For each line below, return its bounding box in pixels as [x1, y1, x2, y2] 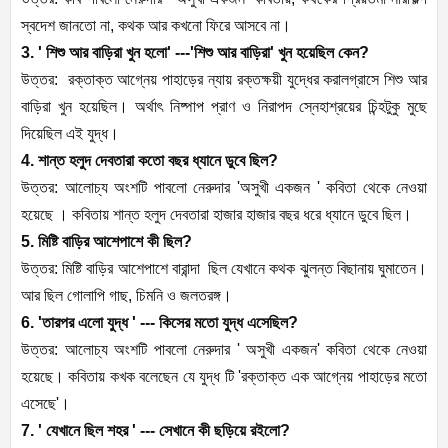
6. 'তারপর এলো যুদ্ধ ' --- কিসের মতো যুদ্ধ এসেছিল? [21, 314, 298, 332]
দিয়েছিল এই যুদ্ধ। [21, 125, 119, 143]
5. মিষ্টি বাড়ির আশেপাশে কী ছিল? [21, 233, 192, 251]
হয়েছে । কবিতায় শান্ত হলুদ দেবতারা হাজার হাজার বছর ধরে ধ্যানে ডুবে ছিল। [21, 206, 412, 224]
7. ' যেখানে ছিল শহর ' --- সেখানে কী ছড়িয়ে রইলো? [21, 422, 290, 440]
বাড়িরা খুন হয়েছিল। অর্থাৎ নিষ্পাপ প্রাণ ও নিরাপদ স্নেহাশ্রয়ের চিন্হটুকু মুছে [21, 98, 427, 116]
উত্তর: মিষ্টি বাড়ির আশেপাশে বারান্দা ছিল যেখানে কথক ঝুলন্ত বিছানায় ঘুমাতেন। [21, 260, 427, 278]
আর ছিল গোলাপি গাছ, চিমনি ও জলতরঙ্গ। [21, 287, 232, 305]
